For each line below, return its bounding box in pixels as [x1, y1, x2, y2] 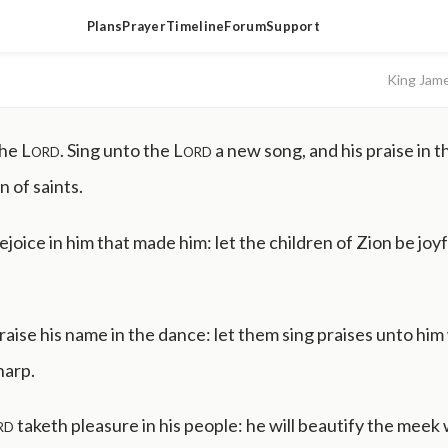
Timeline [166, 18, 225, 34]
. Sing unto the [60, 139, 173, 161]
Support [265, 18, 321, 34]
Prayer [122, 18, 167, 34]
